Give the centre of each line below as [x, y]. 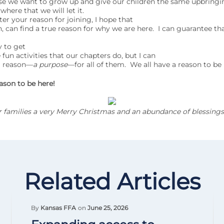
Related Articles [112, 181]
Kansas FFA [58, 208]
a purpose [50, 64]
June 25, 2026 [108, 208]
